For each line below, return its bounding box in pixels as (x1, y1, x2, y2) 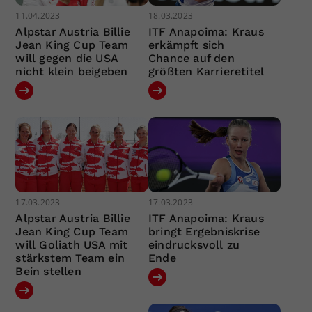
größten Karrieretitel (148, 65, 265, 79)
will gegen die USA (15, 52, 118, 65)
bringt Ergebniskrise (148, 224, 260, 238)
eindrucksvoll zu (148, 237, 240, 251)
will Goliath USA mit (15, 237, 128, 251)
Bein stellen (15, 264, 81, 278)
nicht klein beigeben (15, 65, 128, 79)
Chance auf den (148, 52, 235, 65)
